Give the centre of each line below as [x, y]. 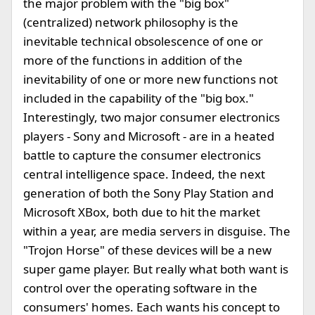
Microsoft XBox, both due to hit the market [142, 212]
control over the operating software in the [140, 288]
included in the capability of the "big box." [139, 98]
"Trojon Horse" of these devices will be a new [147, 250]
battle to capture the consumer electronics [142, 155]
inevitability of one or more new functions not [150, 79]
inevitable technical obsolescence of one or [143, 41]
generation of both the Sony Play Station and [148, 193]
